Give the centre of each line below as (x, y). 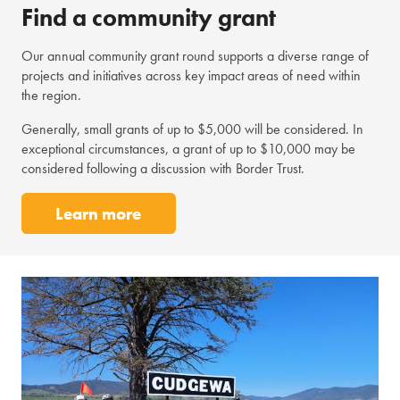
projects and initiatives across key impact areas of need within (191, 75)
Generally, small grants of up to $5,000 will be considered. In (192, 129)
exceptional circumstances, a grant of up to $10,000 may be (188, 148)
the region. (51, 95)
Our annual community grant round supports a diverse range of (195, 55)
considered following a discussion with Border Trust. (163, 168)
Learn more (99, 213)
